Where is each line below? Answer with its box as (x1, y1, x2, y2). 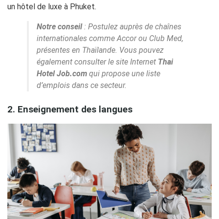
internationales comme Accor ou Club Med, (37, 33, 183, 43)
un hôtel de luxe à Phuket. (7, 1, 96, 11)
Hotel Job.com (37, 68, 87, 78)
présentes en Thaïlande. (37, 45, 119, 55)
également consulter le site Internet (37, 57, 156, 66)
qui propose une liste (87, 68, 160, 78)
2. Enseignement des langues (7, 104, 132, 115)
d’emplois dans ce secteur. (37, 80, 127, 90)
